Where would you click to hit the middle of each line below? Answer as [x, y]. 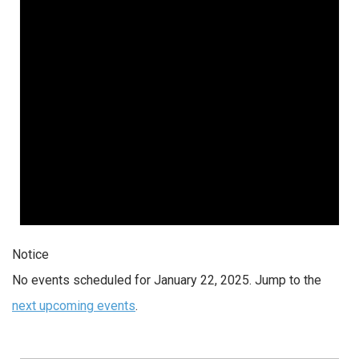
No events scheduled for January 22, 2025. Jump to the [167, 280]
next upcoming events [74, 306]
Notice [30, 255]
